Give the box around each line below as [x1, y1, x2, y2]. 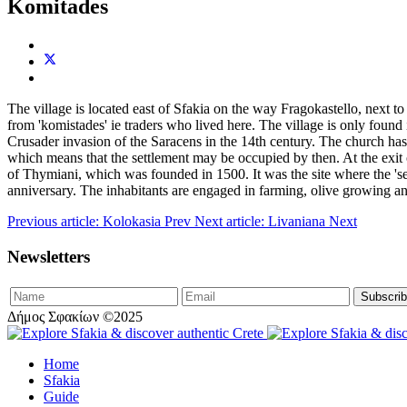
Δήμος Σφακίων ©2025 [7, 308, 143, 324]
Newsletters [7, 246, 90, 266]
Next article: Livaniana [194, 213, 329, 230]
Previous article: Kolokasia [7, 213, 164, 230]
